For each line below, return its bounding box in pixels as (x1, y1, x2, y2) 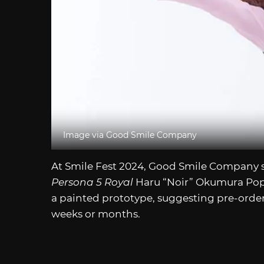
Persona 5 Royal (51, 176, 136, 188)
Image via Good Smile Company (63, 129, 197, 140)
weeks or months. (51, 207, 140, 220)
